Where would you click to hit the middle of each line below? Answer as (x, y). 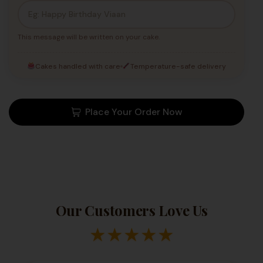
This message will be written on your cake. (89, 37)
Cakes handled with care (77, 66)
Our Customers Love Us (131, 210)
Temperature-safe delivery (178, 66)
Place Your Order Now (133, 112)
